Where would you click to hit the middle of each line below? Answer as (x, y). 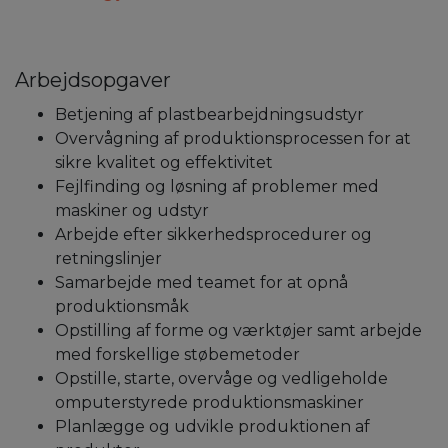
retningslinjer (108, 258)
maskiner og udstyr (132, 210)
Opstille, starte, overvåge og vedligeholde (221, 378)
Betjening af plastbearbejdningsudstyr (209, 114)
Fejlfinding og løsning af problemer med (217, 186)
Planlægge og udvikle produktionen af (212, 426)
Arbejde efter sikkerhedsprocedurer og (213, 234)
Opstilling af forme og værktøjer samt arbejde (238, 330)
